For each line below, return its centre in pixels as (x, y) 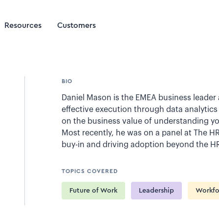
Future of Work (93, 191)
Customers (77, 25)
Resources (23, 25)
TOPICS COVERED (89, 171)
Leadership (156, 191)
